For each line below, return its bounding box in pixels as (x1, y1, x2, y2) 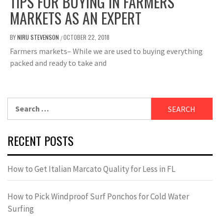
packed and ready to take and (10, 58, 107, 68)
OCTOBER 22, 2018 (63, 33, 110, 42)
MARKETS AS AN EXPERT (10, 7, 141, 29)
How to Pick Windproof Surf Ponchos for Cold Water (7, 191, 189, 202)
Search (7, 98, 31, 109)
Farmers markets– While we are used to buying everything (10, 46, 203, 56)
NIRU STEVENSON (17, 33, 60, 42)
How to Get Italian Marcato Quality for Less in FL (7, 164, 175, 175)
